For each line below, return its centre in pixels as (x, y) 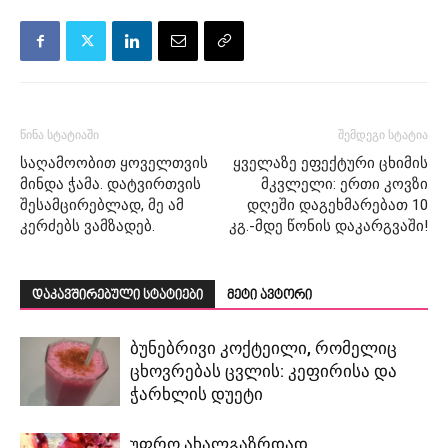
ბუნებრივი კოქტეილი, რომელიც (263, 348)
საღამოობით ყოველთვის (114, 163)
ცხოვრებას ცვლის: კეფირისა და (263, 371)
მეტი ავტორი (269, 296)
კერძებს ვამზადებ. (87, 226)
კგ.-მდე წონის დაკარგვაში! (328, 226)
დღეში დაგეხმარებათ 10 (337, 205)
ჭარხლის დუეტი (196, 394)
